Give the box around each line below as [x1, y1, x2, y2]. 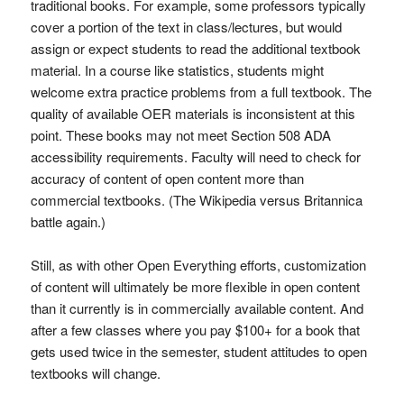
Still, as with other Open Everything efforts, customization [30, 255, 366, 274]
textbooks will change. [30, 363, 161, 382]
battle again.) [30, 212, 106, 231]
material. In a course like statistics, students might [30, 60, 324, 79]
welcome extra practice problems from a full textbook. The [30, 82, 372, 101]
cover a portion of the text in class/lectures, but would [30, 17, 342, 36]
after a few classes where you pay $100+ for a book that [30, 320, 360, 339]
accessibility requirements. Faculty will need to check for [30, 147, 361, 166]
